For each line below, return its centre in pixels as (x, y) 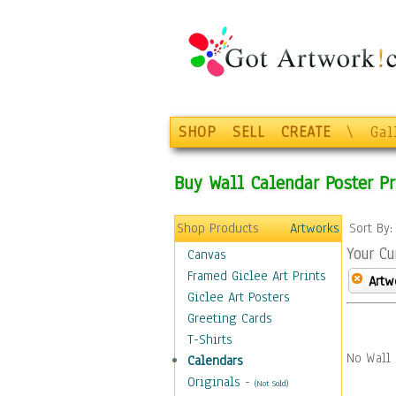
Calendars (215, 361)
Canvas (207, 255)
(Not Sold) (271, 383)
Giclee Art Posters (239, 297)
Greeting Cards (230, 318)
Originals (214, 382)
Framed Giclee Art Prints (257, 276)
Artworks (315, 228)
